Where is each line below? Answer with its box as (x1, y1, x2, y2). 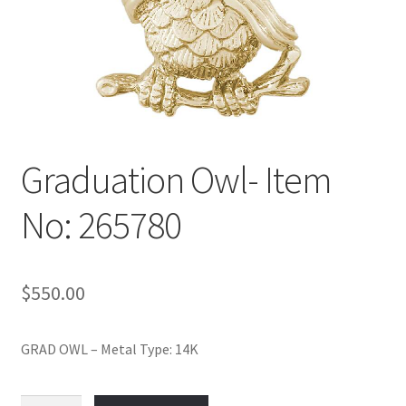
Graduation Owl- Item (20, 155, 332, 203)
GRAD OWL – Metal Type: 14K (20, 339, 198, 358)
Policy (20, 7, 59, 26)
